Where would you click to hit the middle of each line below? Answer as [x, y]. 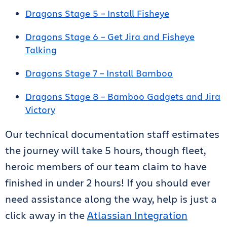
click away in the [46, 215]
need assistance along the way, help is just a [111, 199]
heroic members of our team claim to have [106, 166]
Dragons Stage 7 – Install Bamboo [99, 73]
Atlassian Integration [137, 215]
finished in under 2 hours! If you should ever [108, 183]
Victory [40, 109]
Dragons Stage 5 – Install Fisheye [97, 13]
